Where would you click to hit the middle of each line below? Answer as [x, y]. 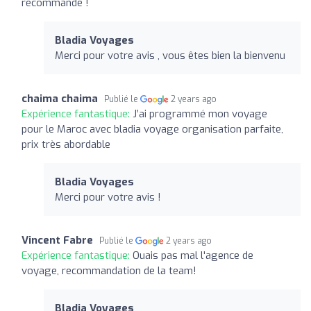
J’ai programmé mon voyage [200, 114]
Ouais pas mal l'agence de [193, 255]
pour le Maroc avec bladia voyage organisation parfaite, [152, 129]
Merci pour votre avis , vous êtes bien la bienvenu [170, 55]
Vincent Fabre [57, 240]
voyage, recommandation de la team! [109, 270]
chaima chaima [60, 98]
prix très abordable [66, 144]
